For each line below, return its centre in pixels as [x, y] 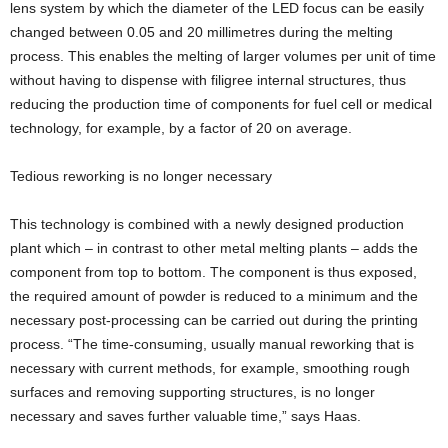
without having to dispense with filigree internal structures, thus [208, 80]
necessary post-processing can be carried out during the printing [214, 320]
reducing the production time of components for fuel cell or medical [221, 104]
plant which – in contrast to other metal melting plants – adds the [214, 248]
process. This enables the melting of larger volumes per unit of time [223, 56]
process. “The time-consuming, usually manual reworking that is [212, 344]
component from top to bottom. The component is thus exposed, [213, 272]
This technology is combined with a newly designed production [207, 224]
